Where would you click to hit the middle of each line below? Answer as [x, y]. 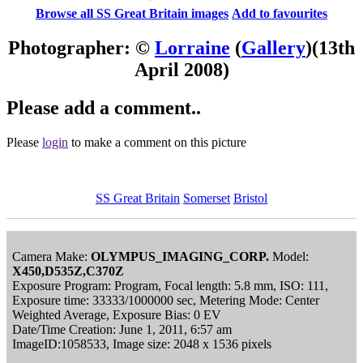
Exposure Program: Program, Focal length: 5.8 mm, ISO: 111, [170, 285]
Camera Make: [51, 256]
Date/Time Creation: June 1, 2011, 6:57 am [122, 329]
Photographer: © [81, 47]
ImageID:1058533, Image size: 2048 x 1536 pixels [142, 344]
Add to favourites [280, 13]
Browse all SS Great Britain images [132, 13]
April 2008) [181, 69]
